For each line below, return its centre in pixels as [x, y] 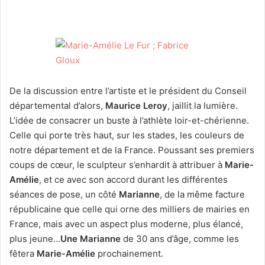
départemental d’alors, [57, 105]
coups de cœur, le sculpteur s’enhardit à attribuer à [117, 164]
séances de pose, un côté [63, 194]
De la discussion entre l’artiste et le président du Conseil [128, 91]
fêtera [23, 253]
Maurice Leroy [136, 105]
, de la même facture [202, 194]
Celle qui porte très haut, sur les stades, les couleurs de [127, 135]
